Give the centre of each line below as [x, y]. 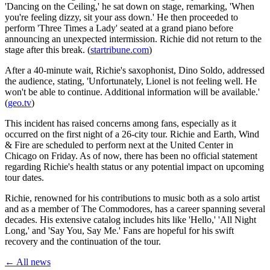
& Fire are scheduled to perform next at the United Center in [119, 145]
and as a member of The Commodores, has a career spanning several [135, 209]
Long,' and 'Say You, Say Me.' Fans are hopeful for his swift [119, 230]
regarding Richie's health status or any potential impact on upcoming [134, 166]
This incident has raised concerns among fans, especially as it [121, 123]
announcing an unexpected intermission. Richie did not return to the [133, 39]
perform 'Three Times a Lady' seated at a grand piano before [119, 28]
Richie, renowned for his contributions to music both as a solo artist [132, 198]
